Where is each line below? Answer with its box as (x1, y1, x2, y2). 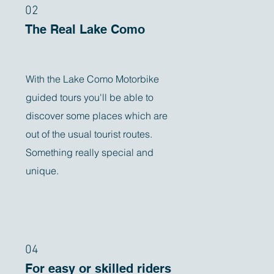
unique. (26, 165, 59, 177)
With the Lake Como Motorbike (26, 73, 160, 85)
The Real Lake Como (25, 22, 146, 37)
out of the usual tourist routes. (26, 128, 153, 140)
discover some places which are (26, 109, 168, 122)
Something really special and (26, 146, 154, 158)
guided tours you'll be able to (26, 91, 154, 103)
